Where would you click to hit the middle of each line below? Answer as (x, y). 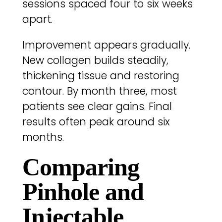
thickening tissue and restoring (101, 75)
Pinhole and (83, 192)
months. (43, 137)
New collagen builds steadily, (95, 60)
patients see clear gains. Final (97, 106)
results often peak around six (96, 121)
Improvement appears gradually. (106, 45)
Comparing (81, 167)
